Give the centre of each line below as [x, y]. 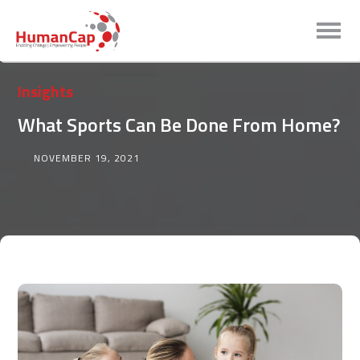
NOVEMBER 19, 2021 [87, 158]
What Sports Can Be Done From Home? [179, 125]
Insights [46, 91]
